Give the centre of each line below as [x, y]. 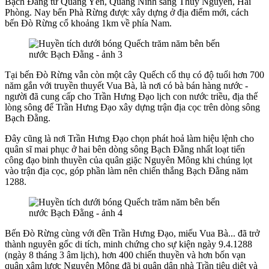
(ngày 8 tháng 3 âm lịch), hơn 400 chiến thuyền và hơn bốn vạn [125, 255]
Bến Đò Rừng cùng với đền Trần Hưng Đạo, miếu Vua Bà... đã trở [132, 233]
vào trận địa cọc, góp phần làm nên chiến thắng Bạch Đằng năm [126, 171]
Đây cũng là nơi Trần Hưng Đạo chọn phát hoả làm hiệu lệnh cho [129, 138]
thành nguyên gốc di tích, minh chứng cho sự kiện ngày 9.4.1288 [128, 244]
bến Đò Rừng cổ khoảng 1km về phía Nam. [88, 23]
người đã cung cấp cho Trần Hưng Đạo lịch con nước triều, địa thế [131, 96]
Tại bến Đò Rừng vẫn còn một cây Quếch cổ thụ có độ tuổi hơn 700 [134, 74]
